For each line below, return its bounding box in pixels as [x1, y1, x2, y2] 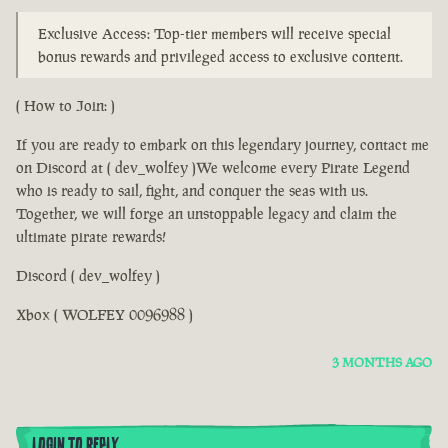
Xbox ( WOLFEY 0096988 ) [16, 305, 193, 325]
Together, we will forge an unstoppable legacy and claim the [16, 204, 397, 224]
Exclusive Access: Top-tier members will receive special [38, 24, 391, 44]
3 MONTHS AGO [332, 354, 432, 372]
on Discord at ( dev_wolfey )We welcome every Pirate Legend [16, 158, 410, 178]
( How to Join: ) [16, 96, 115, 116]
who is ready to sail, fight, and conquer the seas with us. [16, 181, 368, 201]
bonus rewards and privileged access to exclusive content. [38, 47, 403, 67]
